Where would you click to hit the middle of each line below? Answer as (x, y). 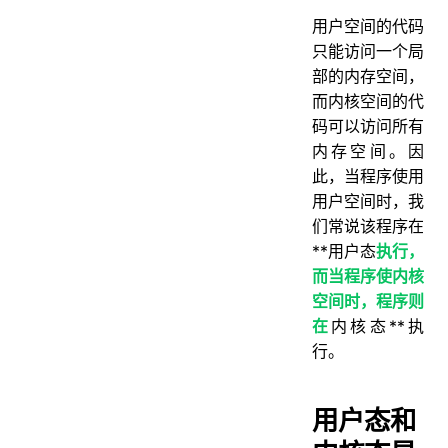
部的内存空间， (368, 76)
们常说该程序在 (368, 226)
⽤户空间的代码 (368, 26)
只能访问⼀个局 (368, 51)
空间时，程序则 (368, 301)
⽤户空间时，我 (368, 201)
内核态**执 (378, 326)
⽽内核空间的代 (368, 101)
